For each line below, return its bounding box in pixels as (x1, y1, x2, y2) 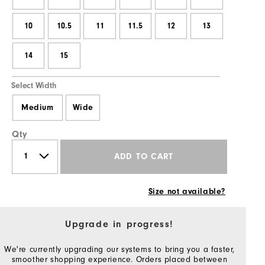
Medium (21, 102, 54, 112)
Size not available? (148, 186, 225, 196)
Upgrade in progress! (65, 218, 174, 230)
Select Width (11, 80, 56, 91)
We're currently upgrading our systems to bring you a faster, (4, 244, 235, 254)
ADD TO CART (114, 151, 174, 162)
